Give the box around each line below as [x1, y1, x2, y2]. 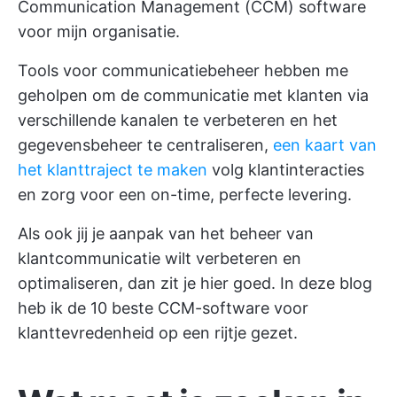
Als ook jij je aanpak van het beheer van [18, 224, 314, 243]
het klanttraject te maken [18, 160, 207, 179]
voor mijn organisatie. [18, 22, 180, 41]
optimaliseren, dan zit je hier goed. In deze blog [18, 274, 372, 292]
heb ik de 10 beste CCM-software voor [18, 299, 308, 317]
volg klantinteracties [207, 160, 364, 179]
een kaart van [273, 136, 377, 154]
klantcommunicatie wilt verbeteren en [18, 249, 301, 268]
